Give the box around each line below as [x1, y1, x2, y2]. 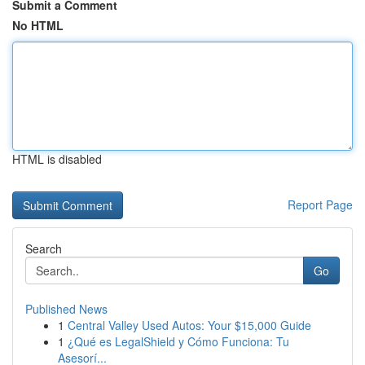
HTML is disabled [12, 151, 102, 167]
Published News [25, 301, 108, 317]
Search [25, 240, 62, 257]
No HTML [12, 17, 64, 33]
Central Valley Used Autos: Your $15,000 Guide [68, 317, 311, 333]
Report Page [288, 196, 353, 213]
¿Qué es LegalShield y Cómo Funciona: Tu [68, 333, 289, 350]
